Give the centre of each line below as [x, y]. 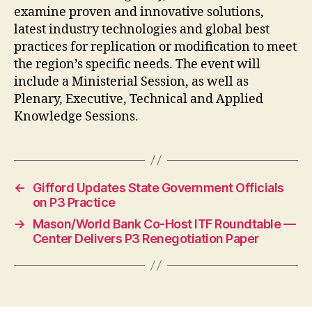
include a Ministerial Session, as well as [131, 81]
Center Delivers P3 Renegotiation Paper [146, 238]
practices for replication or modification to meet [155, 47]
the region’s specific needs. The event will [137, 64]
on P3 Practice [74, 202]
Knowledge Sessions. [76, 116]
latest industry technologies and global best [142, 29]
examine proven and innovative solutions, [139, 12]
